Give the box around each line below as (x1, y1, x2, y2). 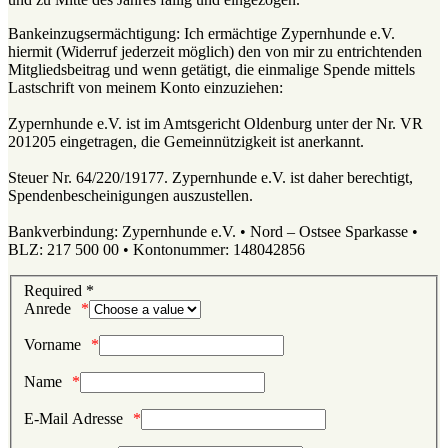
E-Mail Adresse (24, 410, 123, 428)
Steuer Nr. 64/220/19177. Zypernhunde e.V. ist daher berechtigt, (8, 168, 413, 186)
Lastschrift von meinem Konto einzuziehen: (8, 78, 287, 96)
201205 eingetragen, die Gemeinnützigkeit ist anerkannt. (8, 132, 364, 150)
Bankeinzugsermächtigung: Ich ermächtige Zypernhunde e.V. (8, 24, 395, 42)
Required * (24, 282, 94, 300)
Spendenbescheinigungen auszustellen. (8, 186, 253, 204)
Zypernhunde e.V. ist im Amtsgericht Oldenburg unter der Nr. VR (8, 114, 423, 132)
